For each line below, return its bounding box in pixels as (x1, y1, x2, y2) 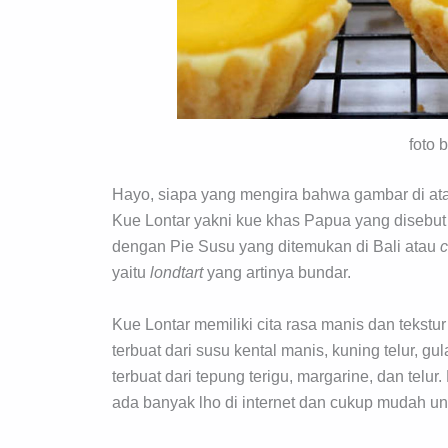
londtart (150, 264, 207, 282)
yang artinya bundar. (207, 264, 351, 282)
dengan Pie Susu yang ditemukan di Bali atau (112, 238, 440, 256)
